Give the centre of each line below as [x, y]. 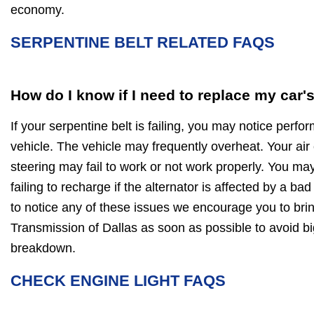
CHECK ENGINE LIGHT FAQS [118, 280]
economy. [37, 10]
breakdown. [43, 248]
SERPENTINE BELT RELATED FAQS [143, 43]
